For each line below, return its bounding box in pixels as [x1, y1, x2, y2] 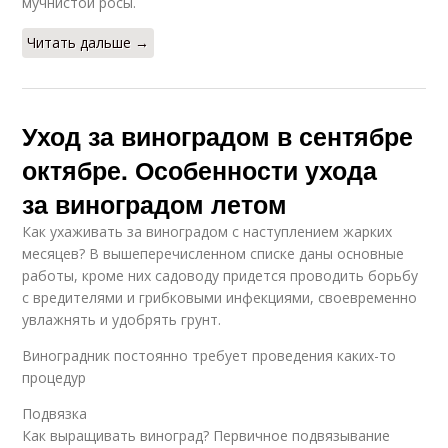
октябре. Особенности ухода [22, 152, 378, 189]
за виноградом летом [22, 186, 288, 223]
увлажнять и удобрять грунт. [22, 310, 222, 330]
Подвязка [22, 404, 88, 424]
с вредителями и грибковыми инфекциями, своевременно [22, 288, 418, 308]
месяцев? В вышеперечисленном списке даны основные [22, 244, 405, 264]
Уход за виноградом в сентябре [22, 118, 414, 155]
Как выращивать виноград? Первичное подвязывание [22, 426, 391, 446]
